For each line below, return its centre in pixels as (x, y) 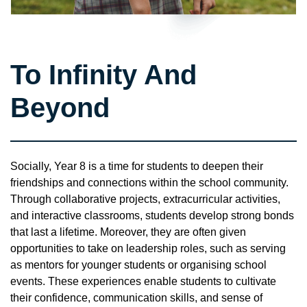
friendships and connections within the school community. (149, 182)
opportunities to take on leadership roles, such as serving (148, 248)
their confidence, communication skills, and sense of (136, 297)
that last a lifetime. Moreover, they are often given (128, 232)
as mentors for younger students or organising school (138, 265)
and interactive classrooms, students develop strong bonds (152, 215)
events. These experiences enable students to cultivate (143, 281)
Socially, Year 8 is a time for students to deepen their (137, 166)
